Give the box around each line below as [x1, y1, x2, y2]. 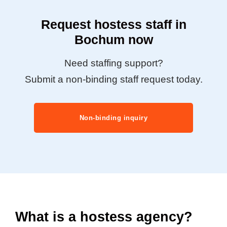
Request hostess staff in [41, 17, 186, 32]
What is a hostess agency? [15, 209, 193, 224]
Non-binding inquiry [79, 113, 148, 122]
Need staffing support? [64, 58, 163, 69]
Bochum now [74, 32, 153, 47]
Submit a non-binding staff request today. [24, 74, 203, 85]
